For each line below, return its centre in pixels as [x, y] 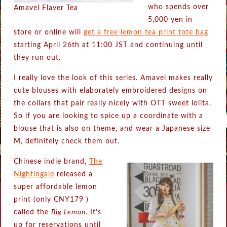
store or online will [49, 33]
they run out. [37, 58]
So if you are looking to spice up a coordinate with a [109, 116]
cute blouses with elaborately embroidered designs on [111, 91]
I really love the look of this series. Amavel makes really [113, 78]
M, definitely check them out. [67, 142]
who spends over [179, 7]
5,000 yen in [171, 20]
